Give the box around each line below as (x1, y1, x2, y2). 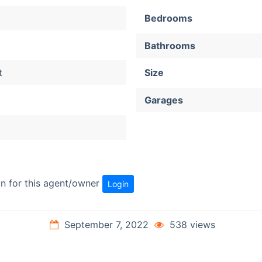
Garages (144, 94, 183, 106)
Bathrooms (144, 39, 195, 51)
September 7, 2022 (61, 218, 151, 230)
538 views (167, 218, 215, 230)
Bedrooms (144, 12, 192, 24)
